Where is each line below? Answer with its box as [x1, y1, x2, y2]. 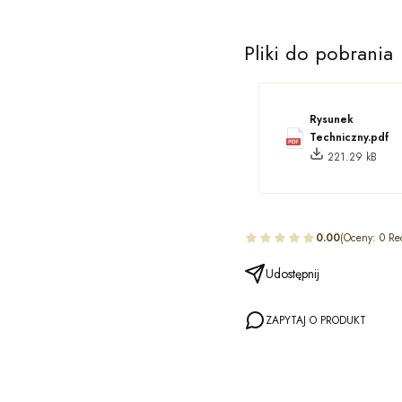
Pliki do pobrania [244, 38, 393, 67]
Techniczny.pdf [310, 128, 389, 145]
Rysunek [310, 110, 354, 127]
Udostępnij [266, 264, 319, 283]
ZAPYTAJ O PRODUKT [266, 311, 366, 328]
